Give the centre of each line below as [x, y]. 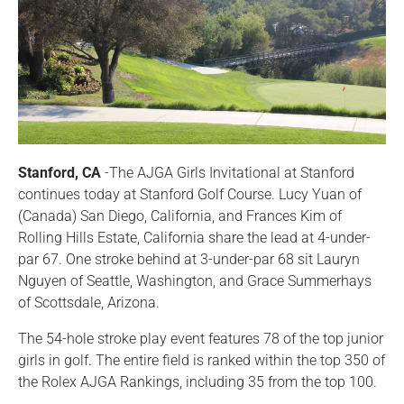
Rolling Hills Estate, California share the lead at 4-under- [194, 238]
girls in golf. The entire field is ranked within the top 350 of [202, 360]
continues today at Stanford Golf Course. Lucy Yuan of [190, 194]
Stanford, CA [60, 173]
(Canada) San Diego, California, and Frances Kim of [180, 216]
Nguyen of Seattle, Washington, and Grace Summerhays [195, 281]
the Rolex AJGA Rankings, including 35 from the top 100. [197, 382]
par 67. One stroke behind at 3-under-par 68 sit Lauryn [189, 259]
